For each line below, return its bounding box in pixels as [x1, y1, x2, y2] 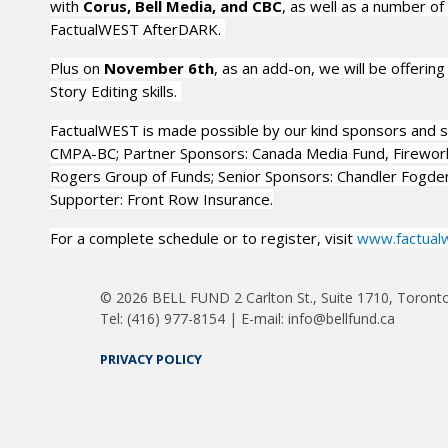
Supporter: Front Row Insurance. [50, 189, 273, 209]
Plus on [50, 58, 104, 78]
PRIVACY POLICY [100, 350, 202, 368]
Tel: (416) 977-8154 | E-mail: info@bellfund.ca [100, 309, 395, 328]
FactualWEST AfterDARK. [50, 19, 225, 39]
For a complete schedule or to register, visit [50, 228, 357, 248]
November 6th [104, 58, 214, 78]
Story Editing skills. [50, 81, 181, 101]
